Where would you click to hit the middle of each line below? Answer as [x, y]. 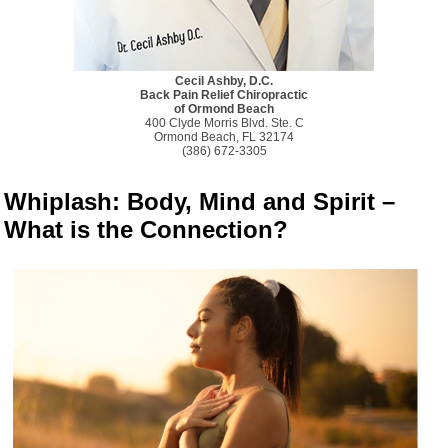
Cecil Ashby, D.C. [224, 81]
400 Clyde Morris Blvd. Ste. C [224, 123]
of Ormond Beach [224, 109]
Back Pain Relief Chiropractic [224, 95]
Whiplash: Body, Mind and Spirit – [200, 201]
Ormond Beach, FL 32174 [224, 137]
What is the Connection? [146, 229]
